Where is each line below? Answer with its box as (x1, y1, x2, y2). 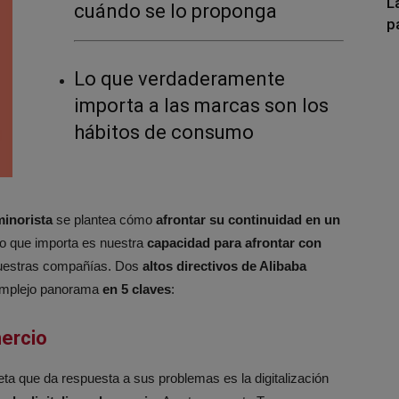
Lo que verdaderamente (74, 68, 285, 90)
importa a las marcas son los (74, 94, 329, 117)
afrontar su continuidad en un (156, 211, 340, 227)
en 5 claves (102, 281, 171, 297)
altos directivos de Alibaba (142, 257, 306, 273)
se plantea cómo (53, 211, 156, 227)
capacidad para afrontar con (147, 234, 322, 250)
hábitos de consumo (74, 121, 254, 143)
